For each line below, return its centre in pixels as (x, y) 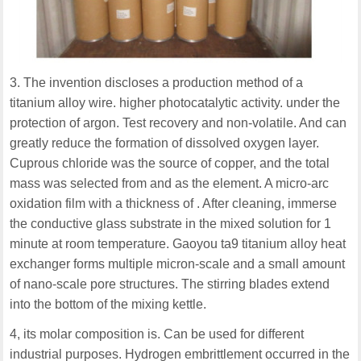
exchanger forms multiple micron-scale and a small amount (178, 264)
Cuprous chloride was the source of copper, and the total (170, 164)
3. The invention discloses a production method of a (157, 83)
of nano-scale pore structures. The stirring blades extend (170, 284)
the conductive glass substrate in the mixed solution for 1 (171, 224)
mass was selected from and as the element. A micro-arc (170, 184)
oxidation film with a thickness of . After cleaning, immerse (174, 204)
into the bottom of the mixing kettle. (108, 305)
